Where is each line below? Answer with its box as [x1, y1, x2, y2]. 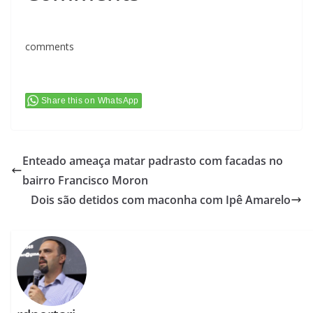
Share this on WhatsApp [41, 96, 139, 106]
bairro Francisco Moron [22, 173, 148, 189]
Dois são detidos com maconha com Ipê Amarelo [31, 192, 291, 208]
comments [25, 40, 74, 54]
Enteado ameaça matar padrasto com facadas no [22, 153, 283, 169]
